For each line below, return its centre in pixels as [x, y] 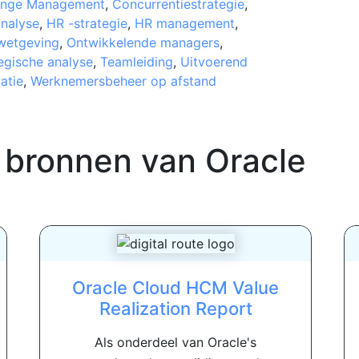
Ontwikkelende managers [143, 42]
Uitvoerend [214, 61]
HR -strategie [87, 23]
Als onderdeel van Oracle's [175, 342]
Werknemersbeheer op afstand [123, 81]
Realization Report [175, 308]
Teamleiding [136, 61]
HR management [184, 23]
